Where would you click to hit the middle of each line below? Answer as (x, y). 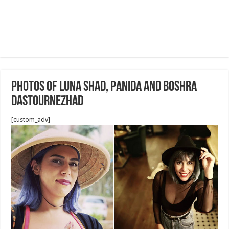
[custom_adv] (31, 119)
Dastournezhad (48, 102)
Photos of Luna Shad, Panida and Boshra (104, 87)
